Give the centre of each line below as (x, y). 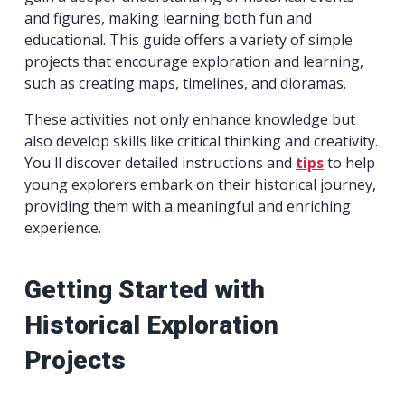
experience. (63, 228)
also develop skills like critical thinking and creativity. (202, 141)
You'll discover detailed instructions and (160, 163)
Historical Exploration (152, 325)
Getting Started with (145, 290)
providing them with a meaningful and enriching (188, 207)
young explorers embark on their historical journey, (201, 185)
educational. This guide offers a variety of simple (189, 40)
